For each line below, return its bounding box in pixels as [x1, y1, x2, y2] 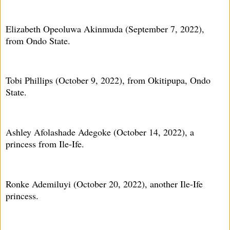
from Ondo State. [6, 34, 70, 47]
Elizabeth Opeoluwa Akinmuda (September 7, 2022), [6, 22, 204, 35]
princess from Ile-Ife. [6, 137, 84, 150]
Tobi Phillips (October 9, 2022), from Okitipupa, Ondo [6, 74, 210, 87]
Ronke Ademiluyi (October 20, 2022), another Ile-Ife [6, 177, 203, 190]
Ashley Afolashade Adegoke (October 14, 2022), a [6, 125, 194, 138]
